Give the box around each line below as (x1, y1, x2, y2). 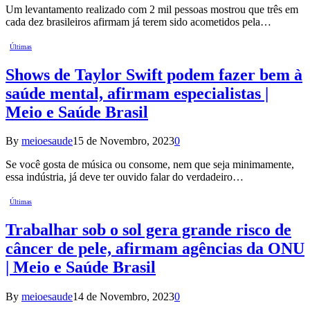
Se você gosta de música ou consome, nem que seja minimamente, (6, 158, 294, 171)
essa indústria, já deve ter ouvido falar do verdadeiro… (6, 171, 244, 183)
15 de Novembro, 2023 (73, 135, 174, 147)
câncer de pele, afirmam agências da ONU (6, 239, 304, 258)
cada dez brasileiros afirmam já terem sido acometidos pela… (6, 15, 271, 28)
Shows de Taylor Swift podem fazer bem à (6, 65, 302, 84)
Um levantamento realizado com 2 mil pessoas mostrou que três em (6, 3, 298, 15)
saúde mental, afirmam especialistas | (6, 84, 268, 102)
